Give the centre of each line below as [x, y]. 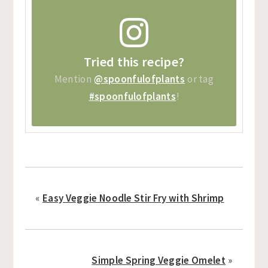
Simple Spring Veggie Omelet [159, 260]
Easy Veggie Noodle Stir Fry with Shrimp [133, 198]
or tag [200, 79]
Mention [74, 79]
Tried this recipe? [134, 61]
